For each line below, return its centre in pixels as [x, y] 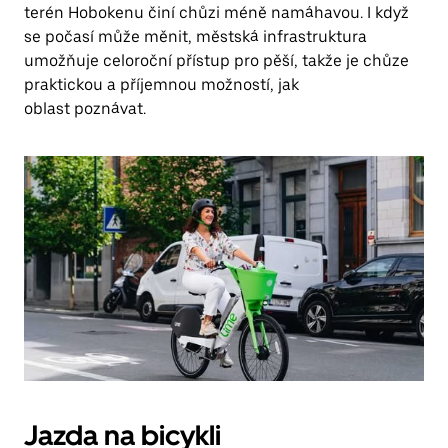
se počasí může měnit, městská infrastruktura [195, 36]
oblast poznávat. [85, 108]
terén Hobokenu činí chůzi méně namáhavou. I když [216, 12]
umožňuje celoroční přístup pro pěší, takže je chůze [216, 60]
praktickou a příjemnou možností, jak [161, 84]
